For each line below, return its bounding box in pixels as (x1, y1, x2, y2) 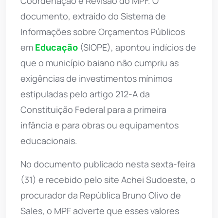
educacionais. (20, 134, 77, 146)
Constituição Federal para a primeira (20, 103, 166, 115)
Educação (35, 41, 78, 53)
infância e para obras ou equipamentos (20, 119, 179, 131)
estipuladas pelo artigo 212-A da (20, 88, 150, 100)
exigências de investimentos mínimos (20, 72, 172, 84)
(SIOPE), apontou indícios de (78, 41, 196, 53)
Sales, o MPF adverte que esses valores (20, 204, 179, 217)
